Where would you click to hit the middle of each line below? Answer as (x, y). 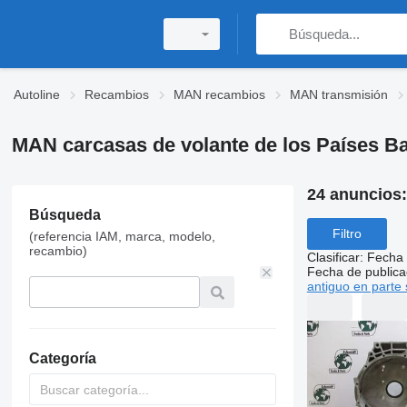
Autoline (37, 94)
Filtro (347, 234)
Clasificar (333, 257)
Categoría (62, 358)
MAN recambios (219, 94)
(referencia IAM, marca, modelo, (122, 236)
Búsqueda (65, 215)
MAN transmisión (339, 94)
